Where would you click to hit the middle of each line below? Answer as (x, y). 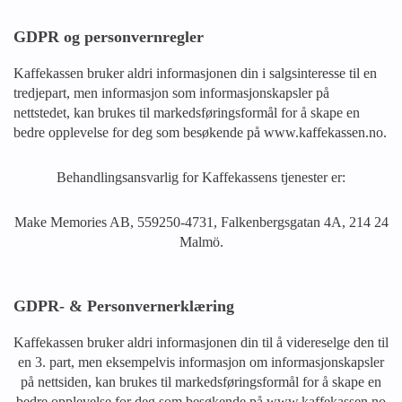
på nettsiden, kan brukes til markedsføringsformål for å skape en (201, 382)
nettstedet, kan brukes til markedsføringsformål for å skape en (187, 113)
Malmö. (201, 242)
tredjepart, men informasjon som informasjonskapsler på (171, 93)
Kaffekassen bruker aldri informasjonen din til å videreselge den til (201, 342)
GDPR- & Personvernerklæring (124, 306)
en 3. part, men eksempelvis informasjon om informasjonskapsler (201, 362)
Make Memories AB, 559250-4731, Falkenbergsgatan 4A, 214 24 (201, 222)
